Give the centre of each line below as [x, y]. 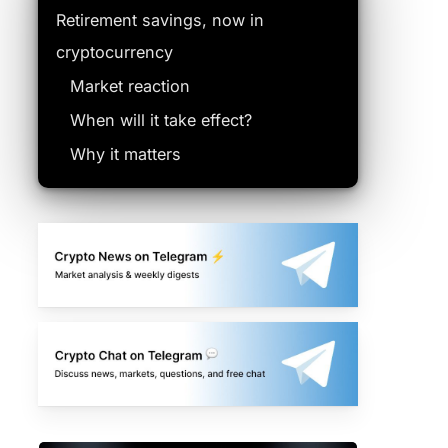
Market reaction [129, 86]
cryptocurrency [114, 52]
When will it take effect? [160, 120]
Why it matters [125, 154]
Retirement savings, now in [159, 20]
